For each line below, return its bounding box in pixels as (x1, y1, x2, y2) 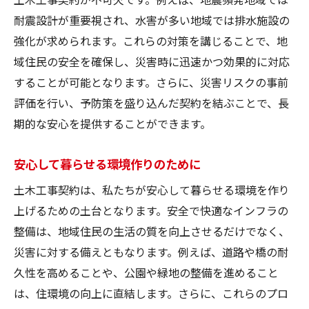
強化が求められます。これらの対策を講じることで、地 (14, 32, 288, 49)
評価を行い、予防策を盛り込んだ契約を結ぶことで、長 (14, 94, 289, 111)
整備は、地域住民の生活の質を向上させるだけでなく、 (14, 222, 290, 239)
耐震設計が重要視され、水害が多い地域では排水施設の (14, 11, 290, 28)
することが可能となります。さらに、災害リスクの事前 (14, 73, 288, 90)
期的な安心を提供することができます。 (14, 114, 211, 132)
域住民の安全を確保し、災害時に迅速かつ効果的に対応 (14, 52, 290, 70)
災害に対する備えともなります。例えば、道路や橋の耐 (14, 243, 288, 260)
